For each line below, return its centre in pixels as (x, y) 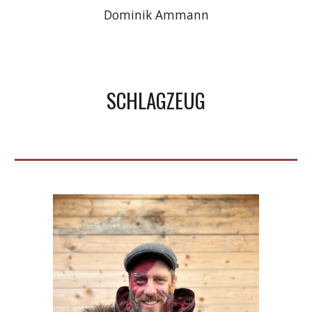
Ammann (180, 14)
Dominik (127, 14)
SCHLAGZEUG (156, 100)
